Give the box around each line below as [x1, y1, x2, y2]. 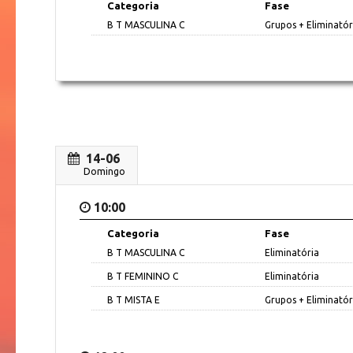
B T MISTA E [107, 294, 160, 305]
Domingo [84, 165, 125, 176]
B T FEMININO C [107, 270, 178, 281]
